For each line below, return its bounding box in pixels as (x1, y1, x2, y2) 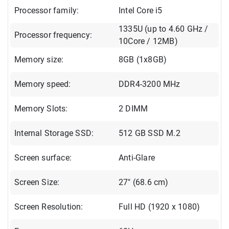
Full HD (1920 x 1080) (119, 201, 200, 212)
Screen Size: (14, 177, 60, 187)
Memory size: (14, 54, 64, 64)
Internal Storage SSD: (14, 128, 94, 138)
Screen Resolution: (14, 201, 83, 212)
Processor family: (14, 5, 79, 15)
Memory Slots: (14, 103, 68, 113)
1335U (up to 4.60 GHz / (119, 24, 209, 34)
